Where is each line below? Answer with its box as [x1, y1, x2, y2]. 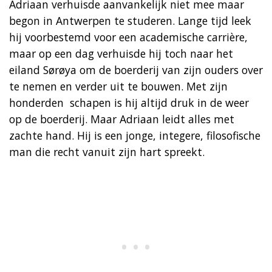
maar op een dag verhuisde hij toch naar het [9, 46, 233, 61]
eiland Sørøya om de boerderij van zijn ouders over [9, 62, 263, 77]
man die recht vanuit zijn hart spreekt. [9, 144, 205, 159]
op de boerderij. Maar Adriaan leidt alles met [9, 111, 234, 126]
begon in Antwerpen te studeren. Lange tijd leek [9, 13, 251, 28]
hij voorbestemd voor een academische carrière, [9, 29, 248, 44]
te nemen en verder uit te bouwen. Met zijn [9, 78, 228, 93]
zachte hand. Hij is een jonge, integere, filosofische [9, 127, 260, 143]
